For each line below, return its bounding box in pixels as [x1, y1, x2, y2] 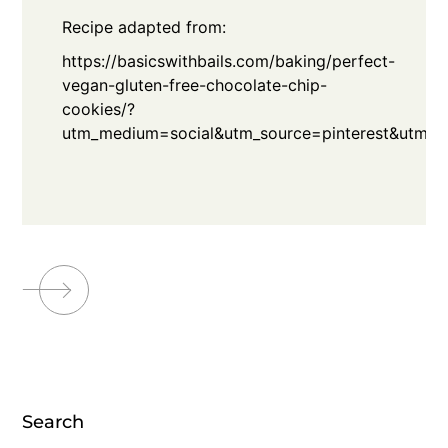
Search [22, 411, 85, 434]
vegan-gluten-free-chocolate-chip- [62, 75, 328, 96]
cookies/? [62, 99, 136, 120]
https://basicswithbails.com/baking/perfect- [62, 51, 396, 72]
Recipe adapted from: [62, 17, 227, 38]
